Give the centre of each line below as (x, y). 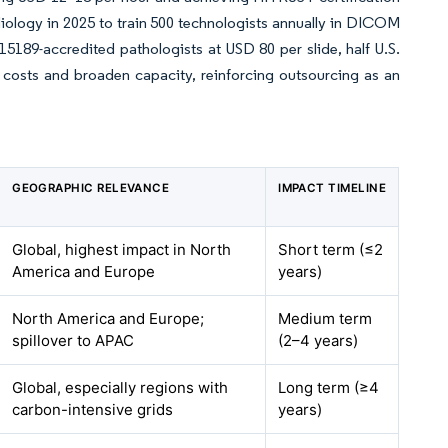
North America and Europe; (108, 318)
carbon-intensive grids (93, 409)
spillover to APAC (73, 340)
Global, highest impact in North (122, 249)
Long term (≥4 (329, 387)
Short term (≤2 (331, 249)
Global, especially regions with (120, 387)
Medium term (325, 318)
